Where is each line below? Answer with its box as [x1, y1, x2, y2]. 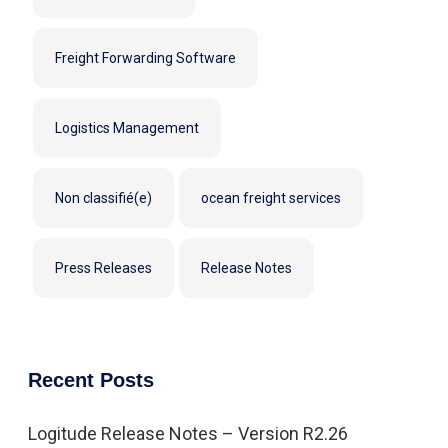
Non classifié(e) [55, 190, 152, 206]
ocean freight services [201, 190, 341, 206]
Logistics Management [55, 120, 199, 136]
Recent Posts [28, 369, 154, 391]
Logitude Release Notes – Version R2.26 [28, 423, 348, 444]
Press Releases [55, 260, 152, 276]
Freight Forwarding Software [55, 50, 236, 66]
